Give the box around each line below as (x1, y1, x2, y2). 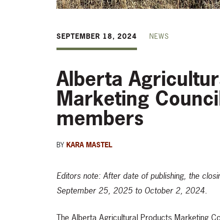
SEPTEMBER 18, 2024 (56, 31, 137, 41)
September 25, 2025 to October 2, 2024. (56, 185, 207, 196)
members (56, 105, 143, 132)
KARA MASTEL (66, 140, 112, 150)
